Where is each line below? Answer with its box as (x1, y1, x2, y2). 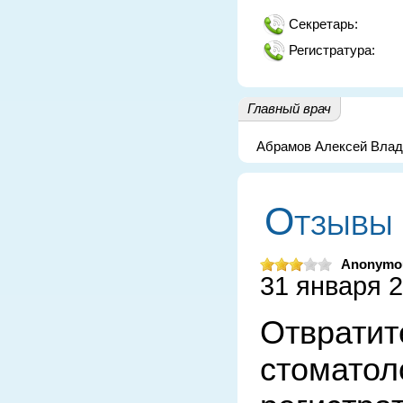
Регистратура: (289, 42, 375, 58)
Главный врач (247, 101, 331, 116)
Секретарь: (289, 16, 358, 31)
